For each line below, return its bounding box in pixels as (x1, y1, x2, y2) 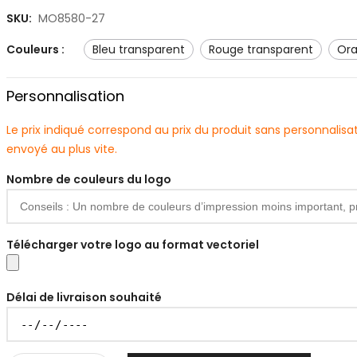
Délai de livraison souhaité (6, 289, 162, 305)
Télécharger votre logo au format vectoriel (6, 237, 259, 253)
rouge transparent (215, 41, 313, 57)
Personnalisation (6, 86, 124, 106)
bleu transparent (99, 41, 185, 57)
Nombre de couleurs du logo (6, 171, 171, 187)
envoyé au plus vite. (6, 141, 117, 157)
